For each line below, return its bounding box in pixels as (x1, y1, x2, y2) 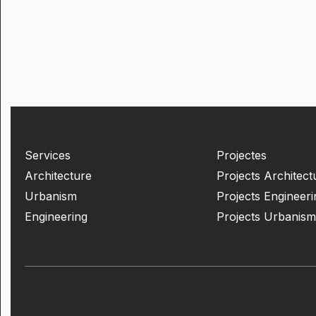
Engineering (25, 209, 87, 224)
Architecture (25, 169, 92, 183)
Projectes (217, 148, 267, 162)
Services (25, 148, 71, 162)
